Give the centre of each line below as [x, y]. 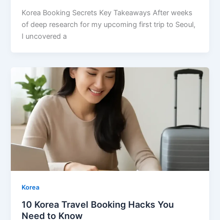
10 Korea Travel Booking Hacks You [98, 205]
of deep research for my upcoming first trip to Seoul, [109, 24]
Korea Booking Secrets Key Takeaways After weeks [107, 13]
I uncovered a [44, 36]
